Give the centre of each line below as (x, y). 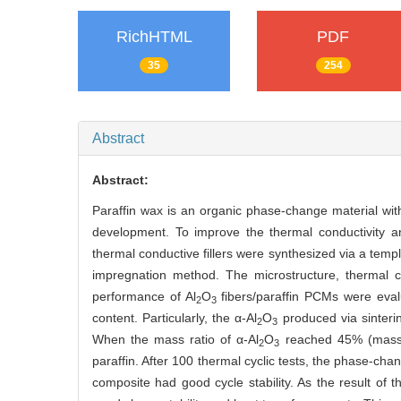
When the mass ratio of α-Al (176, 340)
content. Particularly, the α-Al (175, 318)
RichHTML (154, 37)
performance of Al (144, 297)
